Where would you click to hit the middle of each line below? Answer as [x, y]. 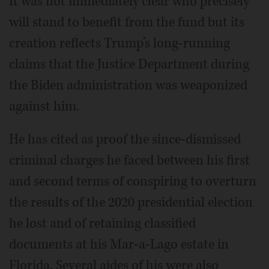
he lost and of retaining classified [102, 223]
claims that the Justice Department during [129, 64]
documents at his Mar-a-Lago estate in [119, 244]
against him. [44, 106]
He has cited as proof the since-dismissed [125, 139]
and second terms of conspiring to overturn [133, 181]
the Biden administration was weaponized [128, 85]
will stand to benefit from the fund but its [127, 22]
